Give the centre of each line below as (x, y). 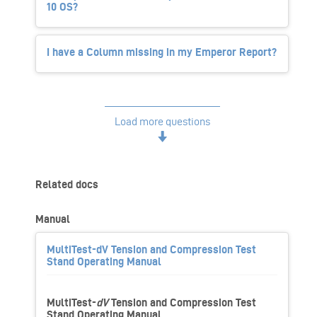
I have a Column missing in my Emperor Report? (162, 52)
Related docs (67, 184)
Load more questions (162, 121)
